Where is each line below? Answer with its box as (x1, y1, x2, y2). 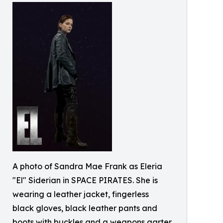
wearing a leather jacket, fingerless (12, 189, 149, 200)
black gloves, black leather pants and (12, 203, 157, 214)
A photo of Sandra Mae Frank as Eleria (12, 161, 162, 172)
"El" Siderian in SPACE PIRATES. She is (12, 175, 158, 186)
